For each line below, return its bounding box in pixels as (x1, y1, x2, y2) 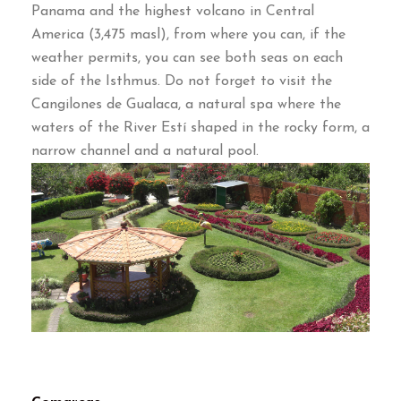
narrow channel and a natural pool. (31, 144, 259, 159)
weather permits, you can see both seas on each (31, 51, 343, 66)
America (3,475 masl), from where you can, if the (31, 28, 346, 43)
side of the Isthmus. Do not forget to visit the (31, 74, 332, 90)
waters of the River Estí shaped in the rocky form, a (31, 121, 370, 136)
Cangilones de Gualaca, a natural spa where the (31, 98, 341, 113)
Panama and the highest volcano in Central (31, 4, 314, 20)
